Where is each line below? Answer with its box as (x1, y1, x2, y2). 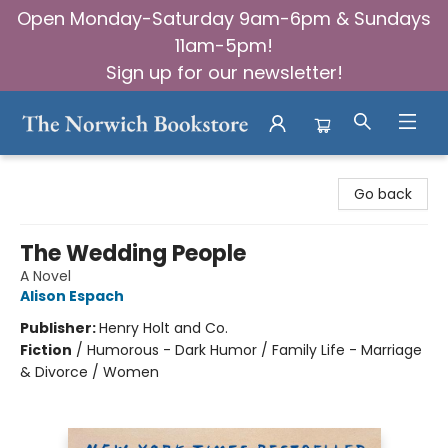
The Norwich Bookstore (15, 162, 174, 182)
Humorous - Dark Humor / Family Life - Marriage (87, 340, 422, 360)
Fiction (20, 340, 72, 360)
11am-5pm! (175, 33, 273, 58)
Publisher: (20, 318, 99, 338)
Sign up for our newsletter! (105, 60, 343, 85)
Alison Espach (20, 286, 124, 306)
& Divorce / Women (20, 362, 159, 382)
